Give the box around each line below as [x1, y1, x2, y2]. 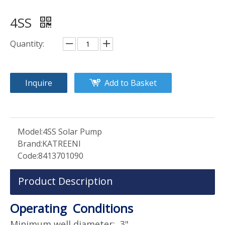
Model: [18, 126, 43, 137]
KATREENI [42, 138, 81, 149]
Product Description [18, 174, 113, 188]
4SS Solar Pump [43, 126, 102, 137]
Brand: [18, 138, 42, 149]
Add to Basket [104, 77, 157, 88]
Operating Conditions [10, 199, 133, 216]
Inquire [25, 77, 52, 88]
